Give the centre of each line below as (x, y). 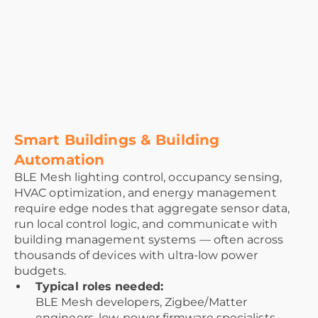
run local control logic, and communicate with (146, 224)
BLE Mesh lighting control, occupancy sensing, (148, 177)
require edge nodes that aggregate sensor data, (152, 209)
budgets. (40, 271)
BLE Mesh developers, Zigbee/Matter (142, 302)
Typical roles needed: (99, 287)
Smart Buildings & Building (117, 140)
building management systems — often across (149, 240)
